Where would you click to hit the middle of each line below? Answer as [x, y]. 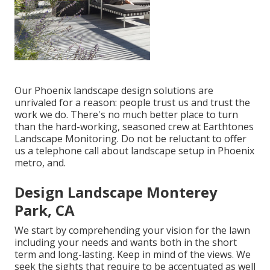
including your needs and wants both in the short [126, 243]
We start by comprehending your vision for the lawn [132, 231]
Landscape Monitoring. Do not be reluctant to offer [130, 139]
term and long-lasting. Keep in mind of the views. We [133, 255]
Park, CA [45, 210]
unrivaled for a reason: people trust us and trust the [132, 103]
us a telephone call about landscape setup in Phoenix [134, 151]
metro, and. [40, 163]
